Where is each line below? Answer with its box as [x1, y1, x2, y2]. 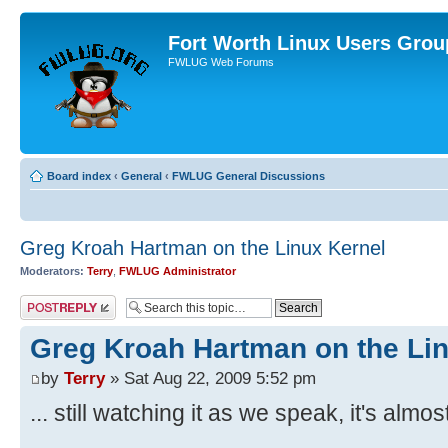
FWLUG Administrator [119, 265, 236, 277]
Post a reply [20, 294, 78, 307]
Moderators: [20, 265, 84, 277]
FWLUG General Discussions [172, 170, 325, 182]
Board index [47, 170, 111, 182]
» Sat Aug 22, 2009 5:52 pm [105, 367, 316, 388]
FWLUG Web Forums [168, 56, 274, 68]
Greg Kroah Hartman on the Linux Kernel [20, 237, 385, 259]
